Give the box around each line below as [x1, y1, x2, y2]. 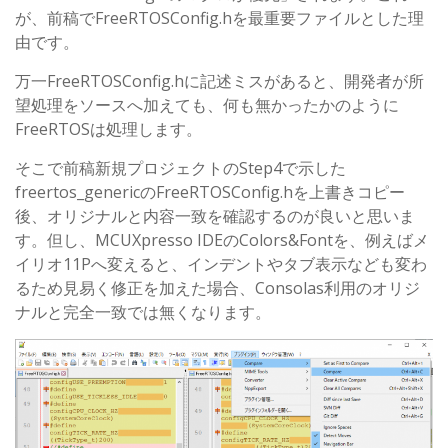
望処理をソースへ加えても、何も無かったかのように [15, 94, 399, 117]
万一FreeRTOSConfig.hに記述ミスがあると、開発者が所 [15, 70, 424, 93]
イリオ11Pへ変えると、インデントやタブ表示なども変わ [15, 253, 427, 276]
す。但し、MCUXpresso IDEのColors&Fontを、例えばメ [15, 229, 429, 252]
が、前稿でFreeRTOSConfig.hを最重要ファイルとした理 [15, 7, 424, 30]
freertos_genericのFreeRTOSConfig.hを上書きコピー [15, 181, 405, 204]
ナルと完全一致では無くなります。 [15, 301, 271, 324]
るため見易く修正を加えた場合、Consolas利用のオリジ [15, 277, 420, 300]
